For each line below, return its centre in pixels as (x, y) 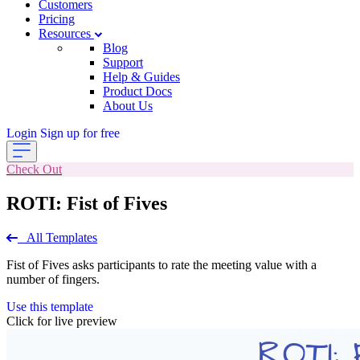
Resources (66, 33)
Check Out (34, 169)
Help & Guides (141, 77)
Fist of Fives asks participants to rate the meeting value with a (162, 264)
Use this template (50, 306)
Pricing (57, 19)
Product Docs (137, 91)
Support (123, 62)
